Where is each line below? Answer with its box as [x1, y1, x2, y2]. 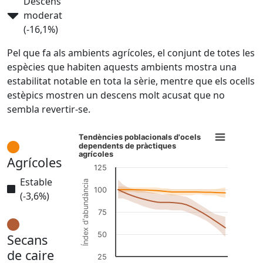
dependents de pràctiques [79, 141, 177, 150]
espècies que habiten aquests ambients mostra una [7, 60, 237, 73]
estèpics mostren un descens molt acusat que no [7, 89, 225, 102]
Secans [7, 231, 48, 248]
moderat [23, 9, 62, 22]
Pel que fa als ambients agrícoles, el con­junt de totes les [7, 46, 255, 59]
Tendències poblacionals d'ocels [79, 133, 201, 142]
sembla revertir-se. [7, 103, 90, 116]
